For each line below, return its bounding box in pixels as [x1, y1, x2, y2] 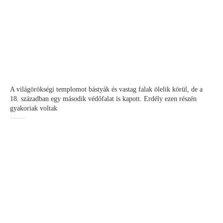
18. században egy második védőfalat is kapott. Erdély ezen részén [10, 95, 197, 103]
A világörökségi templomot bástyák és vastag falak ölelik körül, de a [10, 86, 203, 93]
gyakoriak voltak [10, 105, 57, 112]
